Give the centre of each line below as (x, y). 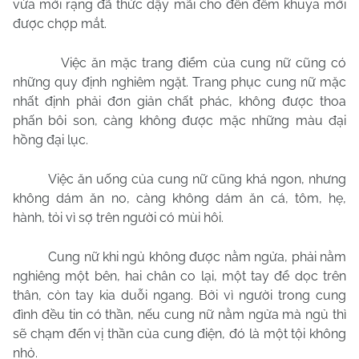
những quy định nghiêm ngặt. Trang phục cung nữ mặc (179, 82)
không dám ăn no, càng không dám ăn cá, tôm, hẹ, (179, 198)
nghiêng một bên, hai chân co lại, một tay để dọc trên (179, 276)
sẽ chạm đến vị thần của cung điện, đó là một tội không (179, 334)
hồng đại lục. (50, 140)
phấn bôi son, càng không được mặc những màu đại (179, 121)
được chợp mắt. (60, 24)
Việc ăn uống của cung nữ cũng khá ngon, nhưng (197, 179)
